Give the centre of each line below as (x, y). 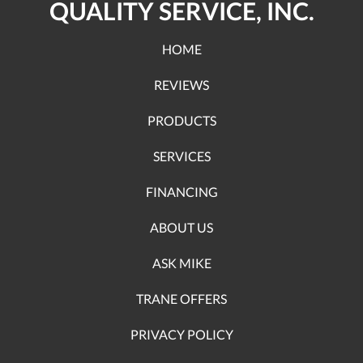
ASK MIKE (181, 263)
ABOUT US (181, 227)
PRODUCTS (181, 120)
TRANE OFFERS (181, 299)
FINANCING (181, 192)
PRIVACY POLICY (181, 334)
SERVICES (181, 156)
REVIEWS (181, 85)
